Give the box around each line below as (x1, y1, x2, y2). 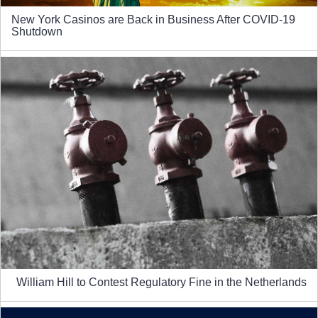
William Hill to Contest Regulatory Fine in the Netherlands (16, 275, 307, 288)
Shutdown (11, 25, 62, 38)
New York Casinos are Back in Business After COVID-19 (11, 13, 295, 26)
